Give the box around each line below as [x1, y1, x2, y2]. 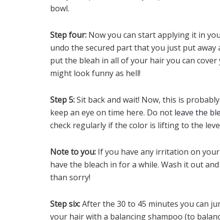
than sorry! [50, 172, 90, 183]
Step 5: [50, 94, 77, 106]
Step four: [50, 29, 88, 41]
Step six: [50, 198, 82, 210]
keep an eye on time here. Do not [50, 107, 174, 118]
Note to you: [50, 146, 98, 158]
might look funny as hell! [50, 68, 140, 79]
